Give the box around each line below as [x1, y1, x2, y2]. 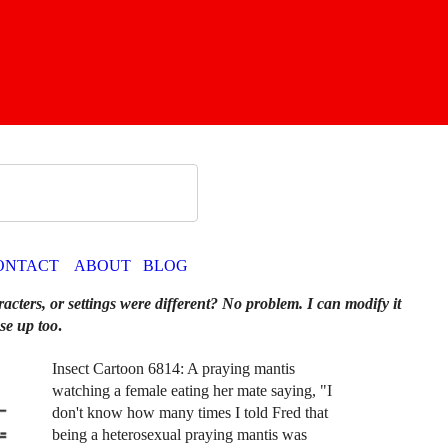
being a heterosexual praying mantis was [51, 426, 307, 444]
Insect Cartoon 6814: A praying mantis [51, 360, 295, 378]
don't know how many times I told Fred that [51, 404, 328, 422]
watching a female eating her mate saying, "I [51, 382, 332, 400]
